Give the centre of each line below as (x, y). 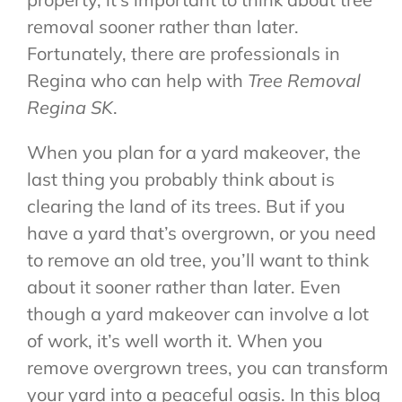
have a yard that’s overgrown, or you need (201, 233)
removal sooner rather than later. (162, 27)
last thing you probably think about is (180, 179)
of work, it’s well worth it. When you (175, 341)
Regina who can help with (137, 81)
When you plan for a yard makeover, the (193, 153)
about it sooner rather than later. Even (184, 287)
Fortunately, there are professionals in (183, 54)
